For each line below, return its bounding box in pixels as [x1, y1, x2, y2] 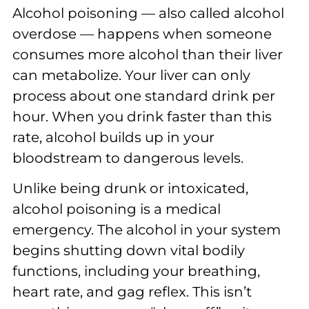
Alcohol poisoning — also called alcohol [12, 4, 284, 21]
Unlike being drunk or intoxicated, [12, 180, 248, 197]
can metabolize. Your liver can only [12, 66, 250, 83]
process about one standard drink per [12, 87, 275, 104]
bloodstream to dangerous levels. [12, 149, 243, 166]
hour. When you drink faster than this [12, 108, 272, 125]
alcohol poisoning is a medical [12, 201, 221, 218]
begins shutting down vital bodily [12, 242, 245, 259]
